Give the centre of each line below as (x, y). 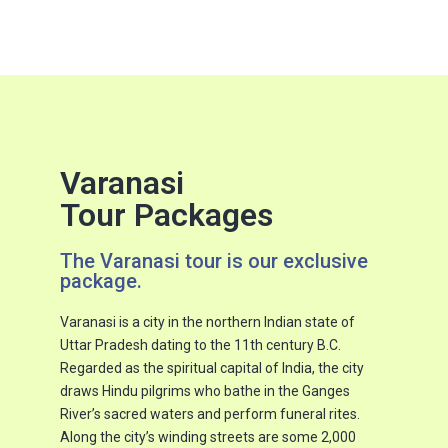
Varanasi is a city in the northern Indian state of (207, 321)
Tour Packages (166, 214)
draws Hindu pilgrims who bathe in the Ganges (205, 390)
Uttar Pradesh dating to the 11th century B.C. (200, 344)
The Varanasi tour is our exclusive (214, 260)
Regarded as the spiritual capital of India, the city (212, 367)
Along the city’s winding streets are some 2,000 (208, 436)
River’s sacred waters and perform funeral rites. (210, 413)
